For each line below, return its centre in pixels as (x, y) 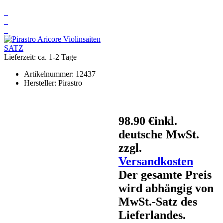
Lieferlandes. (152, 215)
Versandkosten (156, 161)
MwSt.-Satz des (158, 201)
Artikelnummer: (50, 74)
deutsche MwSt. (159, 134)
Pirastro (70, 83)
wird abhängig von (166, 188)
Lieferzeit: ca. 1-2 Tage (40, 57)
